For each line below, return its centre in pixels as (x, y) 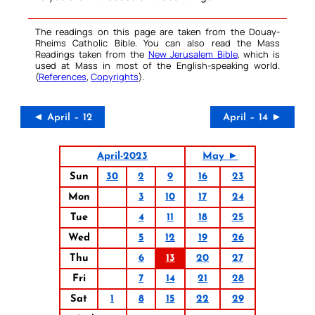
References (63, 77)
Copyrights (115, 77)
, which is (258, 54)
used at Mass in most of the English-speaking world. (157, 66)
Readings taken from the (92, 54)
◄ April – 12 (63, 118)
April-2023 (122, 157)
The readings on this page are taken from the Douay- (157, 32)
